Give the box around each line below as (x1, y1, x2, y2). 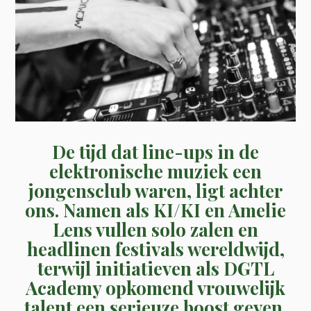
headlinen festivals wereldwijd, (26, 236, 285, 261)
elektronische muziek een (49, 158, 262, 183)
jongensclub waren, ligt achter (28, 178, 283, 203)
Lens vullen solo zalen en (53, 217, 258, 242)
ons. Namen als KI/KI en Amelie (25, 197, 286, 222)
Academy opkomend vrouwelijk (26, 275, 285, 300)
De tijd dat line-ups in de (52, 139, 259, 164)
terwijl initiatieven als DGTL (37, 255, 274, 280)
